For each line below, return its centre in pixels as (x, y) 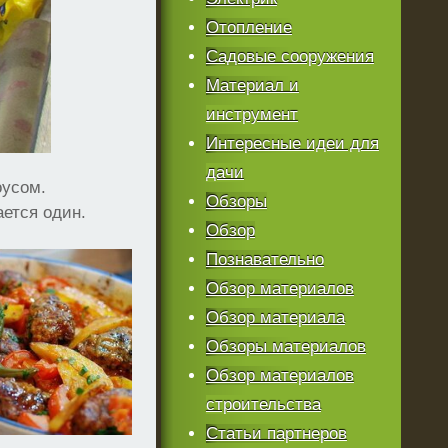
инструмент (251, 114)
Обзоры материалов (285, 346)
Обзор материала (275, 317)
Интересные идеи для (292, 143)
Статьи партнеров (276, 433)
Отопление (248, 27)
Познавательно (264, 259)
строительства (263, 404)
